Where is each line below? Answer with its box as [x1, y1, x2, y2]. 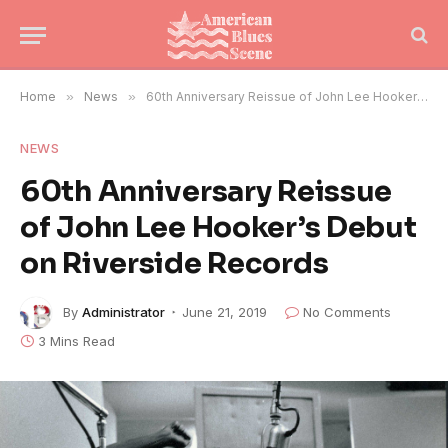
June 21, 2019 [182, 303, 267, 320]
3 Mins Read [38, 333, 115, 349]
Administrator [82, 303, 165, 320]
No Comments [303, 303, 391, 320]
